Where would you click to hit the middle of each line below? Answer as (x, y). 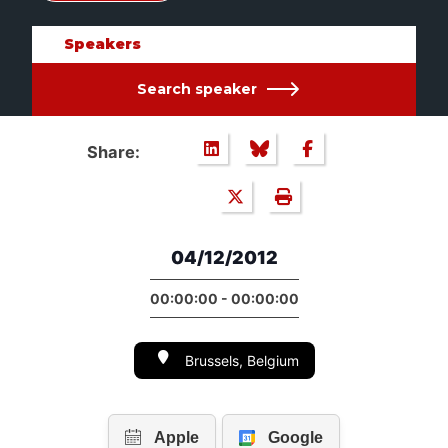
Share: (113, 152)
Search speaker (196, 89)
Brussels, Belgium (241, 361)
